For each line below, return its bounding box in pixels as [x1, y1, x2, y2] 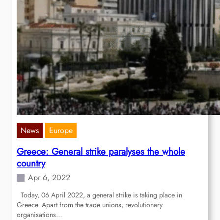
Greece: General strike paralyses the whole [17, 145, 185, 159]
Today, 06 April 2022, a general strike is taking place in [17, 190, 182, 200]
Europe [49, 125, 73, 137]
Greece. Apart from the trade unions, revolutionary [17, 200, 163, 210]
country [17, 157, 45, 170]
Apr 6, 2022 [28, 172, 70, 184]
